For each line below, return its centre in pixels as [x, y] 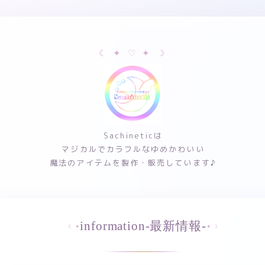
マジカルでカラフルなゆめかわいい [133, 149]
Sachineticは [133, 135]
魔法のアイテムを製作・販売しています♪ [133, 163]
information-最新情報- [143, 226]
